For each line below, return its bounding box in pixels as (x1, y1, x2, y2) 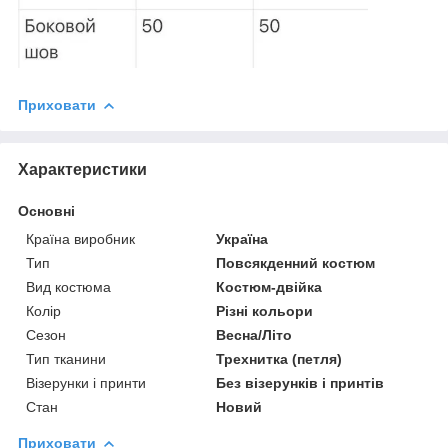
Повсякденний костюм (216, 254, 376, 271)
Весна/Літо (216, 326, 293, 343)
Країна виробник (26, 230, 135, 247)
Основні (18, 202, 75, 219)
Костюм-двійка (216, 278, 323, 295)
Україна (216, 230, 269, 247)
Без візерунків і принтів (216, 374, 385, 391)
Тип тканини (26, 350, 106, 367)
